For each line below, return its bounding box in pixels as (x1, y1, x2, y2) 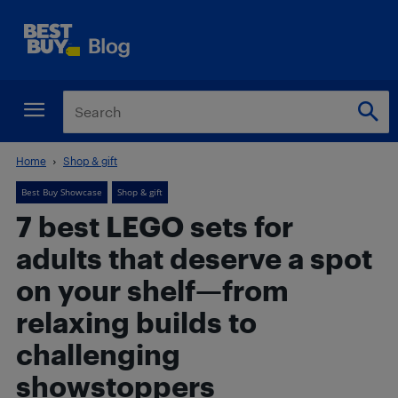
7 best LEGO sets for (16, 210, 293, 243)
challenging (16, 338, 180, 370)
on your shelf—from (16, 274, 289, 306)
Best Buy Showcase (21, 186, 102, 198)
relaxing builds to (16, 306, 257, 338)
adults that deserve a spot (16, 242, 372, 275)
